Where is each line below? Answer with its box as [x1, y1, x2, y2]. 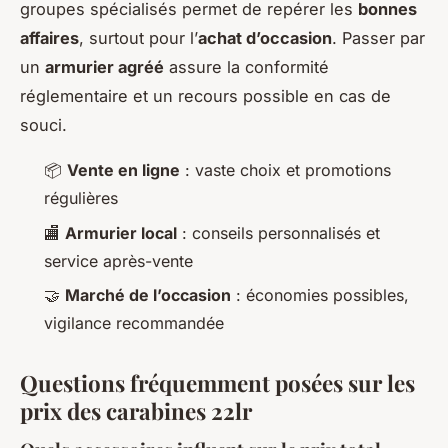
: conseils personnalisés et [177, 222, 380, 243]
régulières [44, 188, 118, 209]
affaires [20, 28, 79, 49]
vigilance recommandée [44, 313, 224, 334]
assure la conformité [164, 57, 329, 78]
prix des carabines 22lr [20, 396, 252, 427]
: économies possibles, [231, 285, 409, 306]
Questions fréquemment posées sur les [20, 368, 415, 399]
